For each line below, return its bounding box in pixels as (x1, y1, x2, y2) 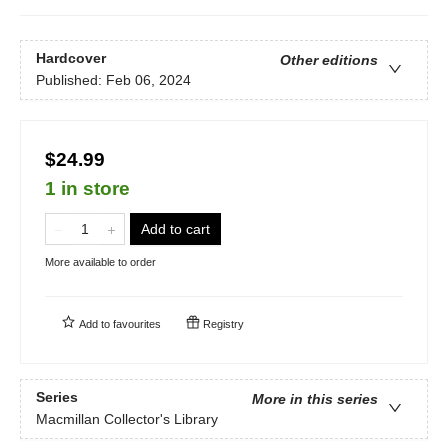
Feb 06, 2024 (106, 71, 191, 88)
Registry (200, 317, 244, 330)
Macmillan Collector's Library (36, 410, 218, 427)
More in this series (252, 390, 378, 407)
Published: (36, 71, 106, 88)
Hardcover (36, 49, 106, 66)
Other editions (280, 51, 378, 68)
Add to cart (141, 220, 210, 237)
